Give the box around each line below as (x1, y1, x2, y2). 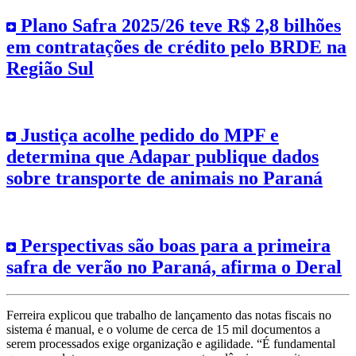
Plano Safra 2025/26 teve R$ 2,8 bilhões (16, 14, 341, 36)
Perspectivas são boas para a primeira (16, 235, 331, 257)
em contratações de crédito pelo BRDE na (6, 36, 346, 57)
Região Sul (6, 57, 94, 79)
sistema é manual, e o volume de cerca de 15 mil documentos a (6, 323, 320, 337)
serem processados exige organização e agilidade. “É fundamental (6, 337, 335, 351)
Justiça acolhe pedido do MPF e (16, 125, 279, 146)
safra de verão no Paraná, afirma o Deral (6, 257, 342, 278)
